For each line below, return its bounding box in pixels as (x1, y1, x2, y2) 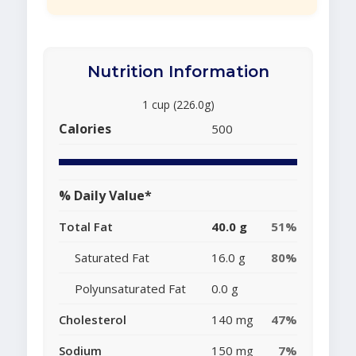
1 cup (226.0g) (141, 97, 215, 113)
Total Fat (59, 219, 113, 235)
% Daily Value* (59, 187, 152, 205)
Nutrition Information (87, 62, 269, 82)
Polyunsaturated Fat (75, 281, 186, 297)
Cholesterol (59, 311, 126, 328)
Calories (59, 120, 111, 138)
